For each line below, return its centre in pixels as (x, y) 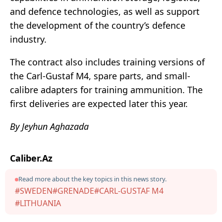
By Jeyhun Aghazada (49, 127)
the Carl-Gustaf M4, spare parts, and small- (100, 76)
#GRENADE (73, 191)
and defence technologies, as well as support (105, 12)
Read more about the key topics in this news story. (92, 179)
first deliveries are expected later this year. (99, 104)
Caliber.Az (31, 158)
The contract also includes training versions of (107, 62)
